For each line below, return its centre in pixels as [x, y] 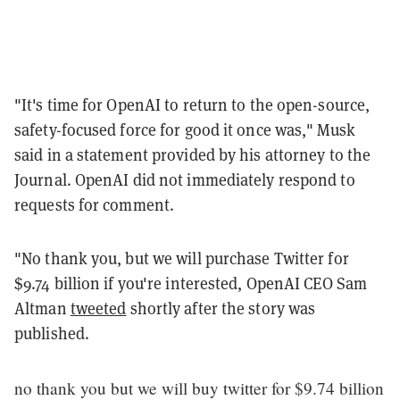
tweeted [98, 308]
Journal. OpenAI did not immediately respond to [185, 179]
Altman [42, 308]
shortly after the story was [221, 308]
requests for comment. [95, 204]
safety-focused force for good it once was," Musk [185, 129]
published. [52, 333]
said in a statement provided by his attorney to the [193, 154]
